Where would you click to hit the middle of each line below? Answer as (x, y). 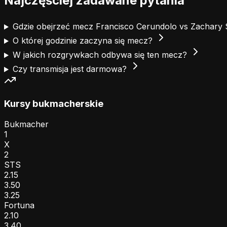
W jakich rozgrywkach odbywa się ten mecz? (101, 55)
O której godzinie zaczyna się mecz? (84, 41)
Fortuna (19, 205)
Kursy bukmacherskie (54, 104)
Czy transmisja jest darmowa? (71, 69)
